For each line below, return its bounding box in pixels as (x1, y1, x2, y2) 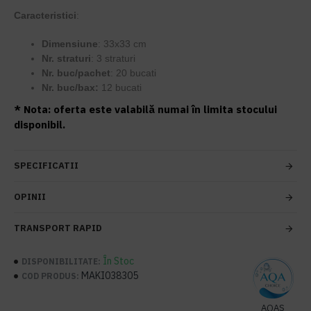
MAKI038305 (81, 269, 138, 282)
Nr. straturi (42, 53, 91, 64)
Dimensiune (42, 38, 98, 49)
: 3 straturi (91, 53, 135, 64)
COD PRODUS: (22, 270, 79, 281)
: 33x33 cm (98, 38, 146, 49)
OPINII (14, 191, 46, 203)
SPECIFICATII (14, 160, 78, 171)
